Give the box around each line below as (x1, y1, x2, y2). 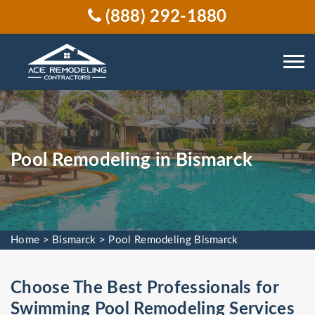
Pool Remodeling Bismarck (108, 235, 238, 245)
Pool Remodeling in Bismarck (11, 151, 257, 169)
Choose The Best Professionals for (11, 280, 278, 297)
